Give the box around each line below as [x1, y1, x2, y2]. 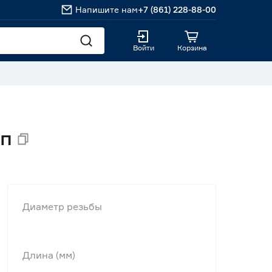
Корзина [177, 43, 207, 52]
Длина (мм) [22, 249, 75, 261]
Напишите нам [75, 4, 138, 15]
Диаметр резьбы [22, 200, 102, 212]
